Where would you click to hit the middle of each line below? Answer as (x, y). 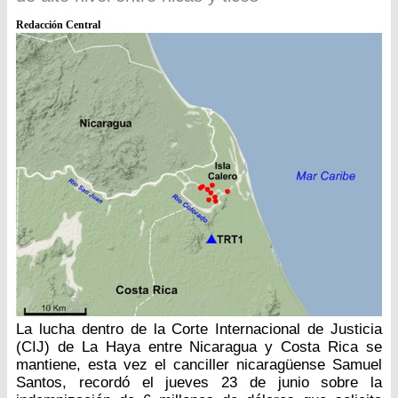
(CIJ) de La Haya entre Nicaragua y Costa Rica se (199, 347)
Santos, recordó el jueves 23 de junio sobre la (199, 383)
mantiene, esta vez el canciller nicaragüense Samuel (199, 365)
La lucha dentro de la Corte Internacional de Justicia (199, 330)
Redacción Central (58, 25)
